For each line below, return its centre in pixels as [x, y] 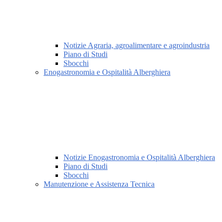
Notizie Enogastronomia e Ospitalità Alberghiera [139, 157]
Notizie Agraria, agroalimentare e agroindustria [137, 45]
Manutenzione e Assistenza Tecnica [99, 184]
